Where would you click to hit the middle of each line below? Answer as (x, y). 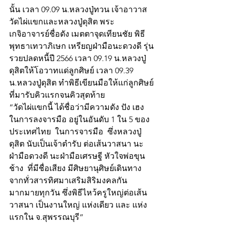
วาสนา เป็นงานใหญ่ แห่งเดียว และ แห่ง (78, 205)
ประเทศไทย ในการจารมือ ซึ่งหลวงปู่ (75, 132)
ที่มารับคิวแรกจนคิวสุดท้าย (58, 95)
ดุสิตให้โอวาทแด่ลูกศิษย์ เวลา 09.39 (72, 71)
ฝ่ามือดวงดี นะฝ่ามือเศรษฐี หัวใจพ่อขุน (77, 156)
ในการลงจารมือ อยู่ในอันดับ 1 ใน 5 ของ (79, 120)
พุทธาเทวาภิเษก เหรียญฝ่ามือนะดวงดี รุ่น (81, 46)
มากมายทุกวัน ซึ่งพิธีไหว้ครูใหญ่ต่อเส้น (78, 193)
